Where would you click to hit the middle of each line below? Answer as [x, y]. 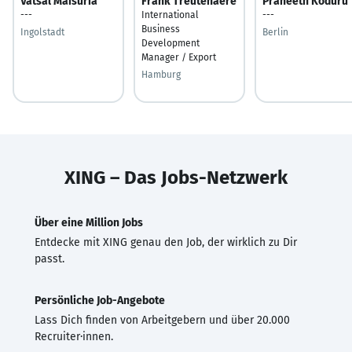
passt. [49, 258]
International [170, 15]
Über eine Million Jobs [89, 222]
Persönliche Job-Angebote [100, 300]
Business [161, 29]
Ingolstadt [42, 32]
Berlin [275, 32]
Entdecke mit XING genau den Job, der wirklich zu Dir [166, 242]
